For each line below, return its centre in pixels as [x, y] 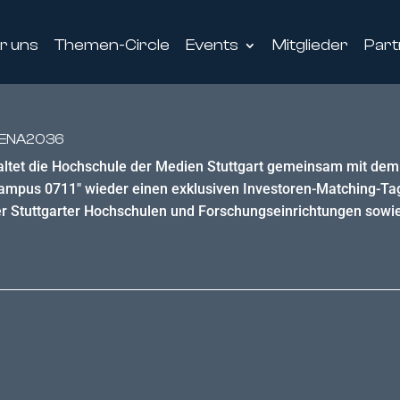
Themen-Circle [112, 45]
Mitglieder [310, 45]
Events [212, 45]
